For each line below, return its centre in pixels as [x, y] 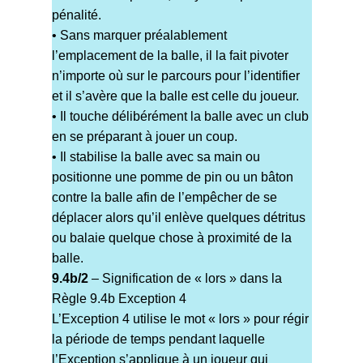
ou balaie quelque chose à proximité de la [171, 238]
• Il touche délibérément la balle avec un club [180, 117]
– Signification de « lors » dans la [185, 279]
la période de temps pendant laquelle [158, 340]
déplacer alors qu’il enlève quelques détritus [178, 218]
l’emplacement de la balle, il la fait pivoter [170, 56]
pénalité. [76, 15]
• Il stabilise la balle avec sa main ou [156, 157]
